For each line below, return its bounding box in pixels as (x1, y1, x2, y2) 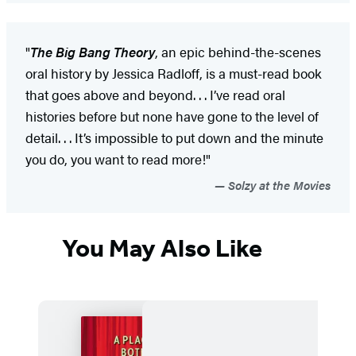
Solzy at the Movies (225, 176, 331, 193)
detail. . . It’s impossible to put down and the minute (25, 127, 323, 147)
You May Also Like (62, 233, 262, 264)
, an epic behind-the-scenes (155, 41, 321, 61)
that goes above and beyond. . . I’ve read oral (25, 84, 285, 104)
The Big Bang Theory (30, 41, 155, 61)
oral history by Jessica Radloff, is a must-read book (25, 63, 322, 83)
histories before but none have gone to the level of (25, 106, 319, 126)
